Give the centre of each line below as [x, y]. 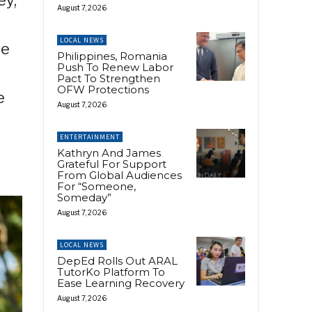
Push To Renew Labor [115, 67]
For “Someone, [96, 186]
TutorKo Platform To [111, 272]
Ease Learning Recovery [121, 283]
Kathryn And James [109, 153]
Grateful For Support [112, 164]
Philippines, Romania [112, 56]
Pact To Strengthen [109, 78]
